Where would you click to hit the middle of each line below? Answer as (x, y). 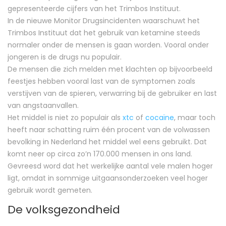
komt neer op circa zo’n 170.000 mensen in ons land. (100, 154)
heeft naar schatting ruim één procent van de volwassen (109, 129)
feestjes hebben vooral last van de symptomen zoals (101, 81)
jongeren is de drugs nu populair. (65, 57)
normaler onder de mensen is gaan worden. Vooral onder (108, 45)
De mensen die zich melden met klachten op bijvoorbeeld (110, 69)
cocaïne (160, 117)
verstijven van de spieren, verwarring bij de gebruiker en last (112, 93)
